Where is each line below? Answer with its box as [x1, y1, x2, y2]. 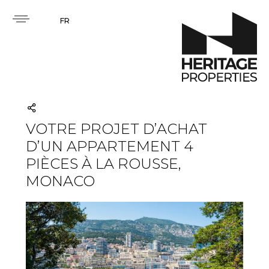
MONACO [25, 172, 95, 190]
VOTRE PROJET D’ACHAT [25, 120, 207, 138]
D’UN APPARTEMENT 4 [25, 138, 193, 155]
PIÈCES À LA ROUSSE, [25, 155, 181, 172]
